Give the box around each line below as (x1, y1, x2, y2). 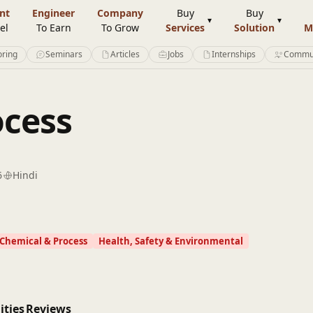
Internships (212, 48, 256, 60)
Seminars (45, 48, 82, 60)
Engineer (32, 6, 75, 20)
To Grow (101, 21, 139, 34)
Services (166, 21, 205, 34)
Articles (110, 48, 140, 60)
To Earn (36, 21, 71, 34)
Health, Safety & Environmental (99, 235, 243, 247)
